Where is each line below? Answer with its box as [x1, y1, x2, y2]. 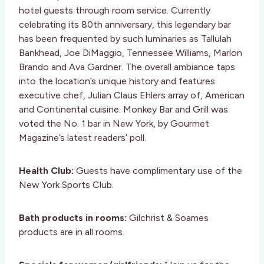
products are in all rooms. [19, 226, 124, 237]
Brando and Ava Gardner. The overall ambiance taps [19, 61, 235, 72]
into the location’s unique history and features [19, 75, 215, 87]
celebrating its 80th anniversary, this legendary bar [19, 18, 231, 30]
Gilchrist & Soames [127, 212, 209, 223]
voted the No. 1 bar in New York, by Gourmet [19, 117, 209, 129]
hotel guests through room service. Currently [19, 4, 210, 16]
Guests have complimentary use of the [74, 164, 242, 176]
